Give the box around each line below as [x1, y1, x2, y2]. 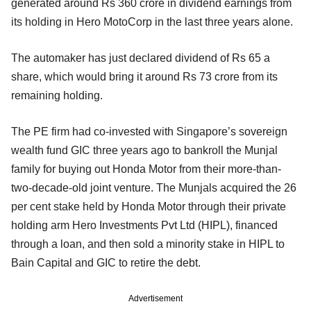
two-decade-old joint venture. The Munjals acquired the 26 [11, 181, 296, 194]
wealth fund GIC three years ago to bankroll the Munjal [11, 144, 278, 156]
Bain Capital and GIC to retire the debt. [11, 256, 201, 269]
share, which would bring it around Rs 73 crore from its [11, 70, 278, 83]
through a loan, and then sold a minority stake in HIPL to [11, 237, 285, 250]
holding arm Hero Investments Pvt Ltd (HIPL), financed [11, 219, 278, 231]
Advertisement [128, 293, 183, 303]
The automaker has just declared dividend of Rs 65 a [11, 51, 270, 64]
